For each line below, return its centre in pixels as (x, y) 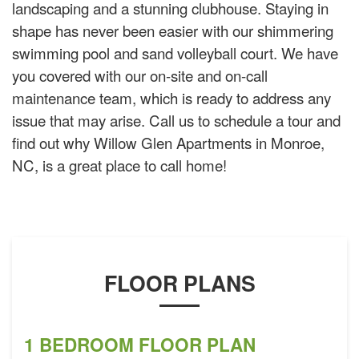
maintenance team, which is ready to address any (171, 98)
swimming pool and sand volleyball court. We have (175, 53)
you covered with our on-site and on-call (140, 75)
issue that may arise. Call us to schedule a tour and (176, 120)
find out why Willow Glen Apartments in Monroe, (168, 143)
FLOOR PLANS (179, 283)
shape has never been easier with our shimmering (173, 30)
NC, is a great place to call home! (119, 165)
